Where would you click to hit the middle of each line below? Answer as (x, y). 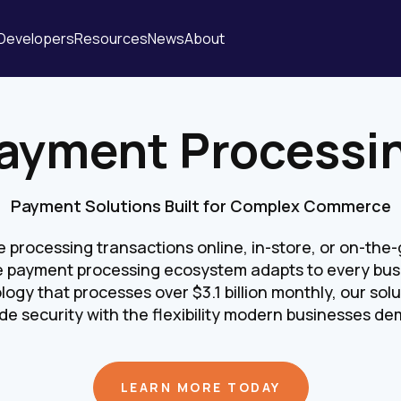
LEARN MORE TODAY (200, 387)
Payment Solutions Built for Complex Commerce (200, 206)
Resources (111, 38)
